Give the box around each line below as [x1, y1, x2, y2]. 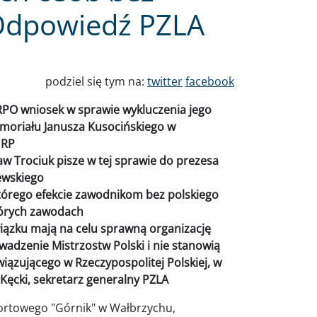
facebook [185, 74, 234, 89]
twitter [147, 74, 183, 89]
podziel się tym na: [45, 74, 147, 89]
